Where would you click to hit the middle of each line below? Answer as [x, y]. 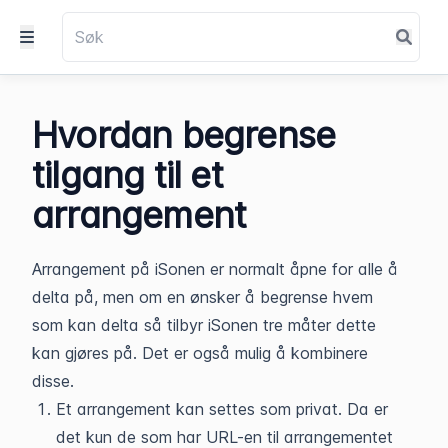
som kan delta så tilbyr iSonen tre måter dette [204, 325]
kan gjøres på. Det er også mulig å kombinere [200, 353]
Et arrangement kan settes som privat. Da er [222, 409]
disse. [53, 381]
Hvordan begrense [184, 135]
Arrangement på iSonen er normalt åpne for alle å [215, 269]
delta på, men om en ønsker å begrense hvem [202, 297]
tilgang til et [127, 175]
